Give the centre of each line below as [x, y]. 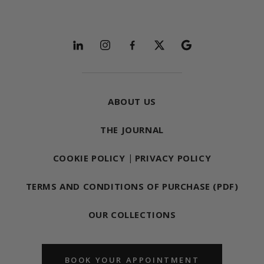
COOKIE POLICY [89, 158]
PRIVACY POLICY [173, 158]
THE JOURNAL [132, 130]
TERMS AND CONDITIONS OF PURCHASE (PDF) [132, 187]
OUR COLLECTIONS [132, 215]
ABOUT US [132, 102]
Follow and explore [79, 39]
